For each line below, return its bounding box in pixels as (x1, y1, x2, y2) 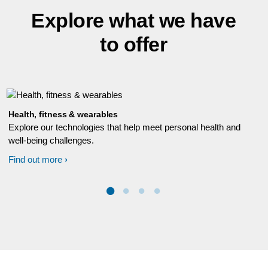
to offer (100, 33, 167, 56)
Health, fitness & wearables (8, 109, 118, 119)
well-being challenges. (8, 135, 94, 145)
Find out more (8, 154, 62, 165)
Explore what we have (31, 9, 236, 32)
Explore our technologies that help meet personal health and (8, 122, 240, 132)
